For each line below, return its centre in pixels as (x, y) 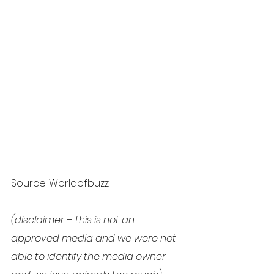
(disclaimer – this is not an (74, 220)
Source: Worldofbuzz (60, 183)
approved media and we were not (95, 238)
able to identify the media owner (90, 256)
